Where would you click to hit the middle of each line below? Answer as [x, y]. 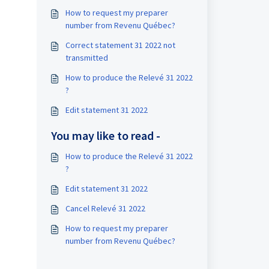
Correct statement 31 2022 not [120, 45]
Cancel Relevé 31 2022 [105, 208]
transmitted [86, 58]
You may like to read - [105, 135]
